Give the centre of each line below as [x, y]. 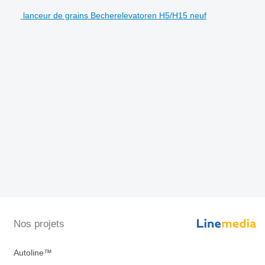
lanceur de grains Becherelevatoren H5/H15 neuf [114, 15]
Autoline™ [33, 253]
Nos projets [39, 224]
